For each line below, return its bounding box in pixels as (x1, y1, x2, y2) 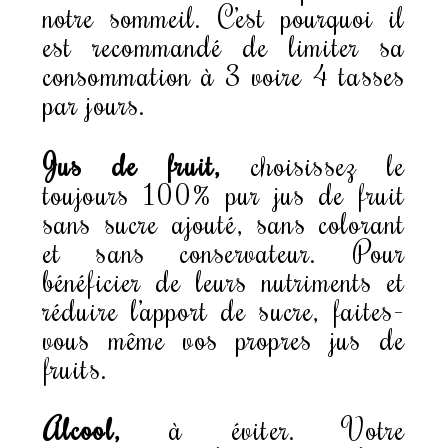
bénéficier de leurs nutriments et (43, 261, 405, 299)
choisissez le (220, 145, 405, 183)
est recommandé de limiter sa (43, 26, 405, 64)
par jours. (43, 84, 146, 122)
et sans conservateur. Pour (43, 232, 405, 270)
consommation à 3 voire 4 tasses (43, 55, 405, 93)
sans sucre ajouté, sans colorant (43, 203, 405, 241)
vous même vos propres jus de (43, 319, 405, 357)
